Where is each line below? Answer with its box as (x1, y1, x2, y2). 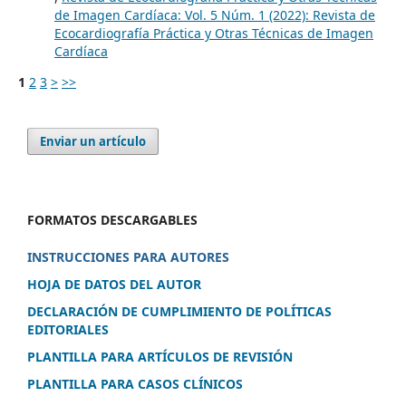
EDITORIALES (27, 320, 109, 338)
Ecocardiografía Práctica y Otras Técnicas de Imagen (53, 24, 373, 43)
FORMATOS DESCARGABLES (27, 211, 198, 228)
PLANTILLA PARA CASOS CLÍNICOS (27, 374, 243, 392)
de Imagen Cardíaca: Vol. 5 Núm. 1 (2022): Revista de (53, 6, 375, 24)
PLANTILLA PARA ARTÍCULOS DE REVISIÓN (27, 347, 293, 365)
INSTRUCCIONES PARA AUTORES (27, 247, 229, 266)
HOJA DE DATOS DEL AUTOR (27, 275, 201, 293)
